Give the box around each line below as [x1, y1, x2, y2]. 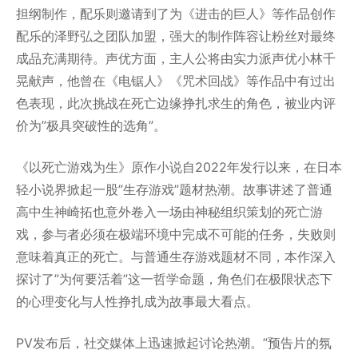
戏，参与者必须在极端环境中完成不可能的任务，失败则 [16, 226, 336, 243]
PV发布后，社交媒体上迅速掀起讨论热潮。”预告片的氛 [16, 335, 332, 352]
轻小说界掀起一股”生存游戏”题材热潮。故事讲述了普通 [16, 181, 332, 198]
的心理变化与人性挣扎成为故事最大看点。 [16, 293, 259, 310]
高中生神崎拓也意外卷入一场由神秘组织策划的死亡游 [16, 204, 323, 221]
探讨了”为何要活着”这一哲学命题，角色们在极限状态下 [16, 271, 332, 288]
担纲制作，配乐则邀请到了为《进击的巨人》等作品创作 [16, 6, 336, 22]
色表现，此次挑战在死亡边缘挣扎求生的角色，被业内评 [16, 95, 336, 112]
